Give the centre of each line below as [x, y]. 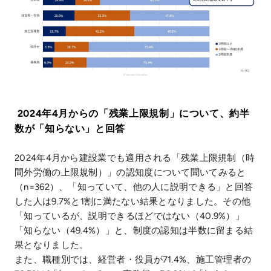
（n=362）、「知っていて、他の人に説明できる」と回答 [134, 187]
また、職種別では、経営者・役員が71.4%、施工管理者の [133, 259]
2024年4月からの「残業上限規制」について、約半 [132, 113]
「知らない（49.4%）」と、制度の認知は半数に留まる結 [134, 230]
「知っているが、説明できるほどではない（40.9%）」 [130, 216]
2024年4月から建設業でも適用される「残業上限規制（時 [135, 158]
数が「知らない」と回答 [70, 128]
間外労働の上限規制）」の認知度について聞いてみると [130, 172]
